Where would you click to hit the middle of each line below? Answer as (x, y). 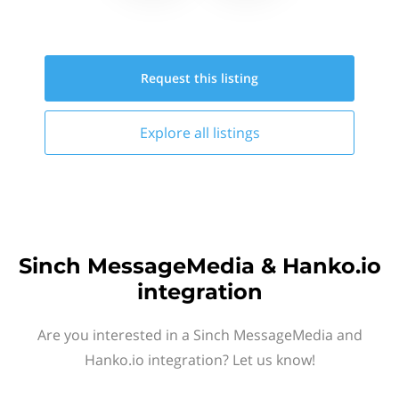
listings (236, 133)
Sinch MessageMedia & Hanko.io (199, 266)
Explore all (176, 133)
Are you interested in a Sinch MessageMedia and (199, 335)
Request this (181, 78)
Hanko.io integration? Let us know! (199, 360)
